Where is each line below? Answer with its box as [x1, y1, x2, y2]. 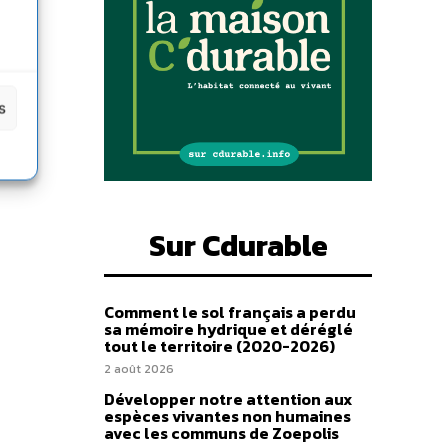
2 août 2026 [104, 360, 174, 379]
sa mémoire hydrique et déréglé [104, 317, 353, 342]
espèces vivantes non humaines [104, 404, 351, 429]
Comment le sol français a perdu [104, 300, 356, 325]
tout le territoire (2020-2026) [104, 334, 335, 359]
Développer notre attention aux [104, 387, 352, 412]
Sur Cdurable [148, 223, 328, 269]
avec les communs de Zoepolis [104, 421, 339, 446]
